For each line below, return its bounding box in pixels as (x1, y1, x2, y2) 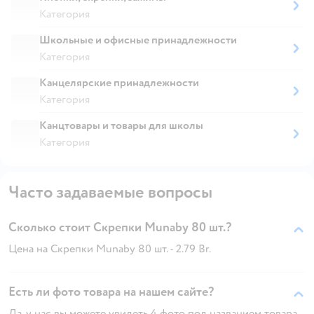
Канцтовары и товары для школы (39, 118, 203, 132)
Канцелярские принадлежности (39, 75, 199, 90)
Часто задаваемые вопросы (8, 181, 212, 203)
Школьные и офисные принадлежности (39, 32, 237, 47)
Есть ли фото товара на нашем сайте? (8, 283, 214, 300)
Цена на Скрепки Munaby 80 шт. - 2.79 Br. (8, 241, 211, 256)
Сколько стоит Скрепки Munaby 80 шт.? (8, 219, 231, 235)
